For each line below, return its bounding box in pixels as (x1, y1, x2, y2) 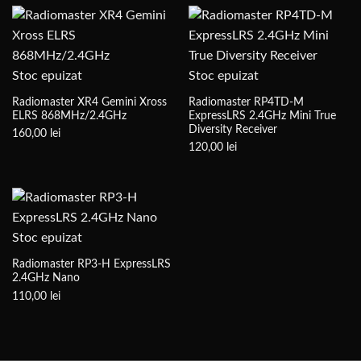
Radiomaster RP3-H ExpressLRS (11, 259, 171, 271)
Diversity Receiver (188, 124, 277, 136)
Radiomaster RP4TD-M (188, 97, 304, 109)
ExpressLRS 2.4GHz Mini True (188, 110, 336, 122)
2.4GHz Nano (11, 272, 80, 284)
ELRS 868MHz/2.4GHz (11, 110, 127, 122)
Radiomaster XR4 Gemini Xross (11, 97, 167, 109)
